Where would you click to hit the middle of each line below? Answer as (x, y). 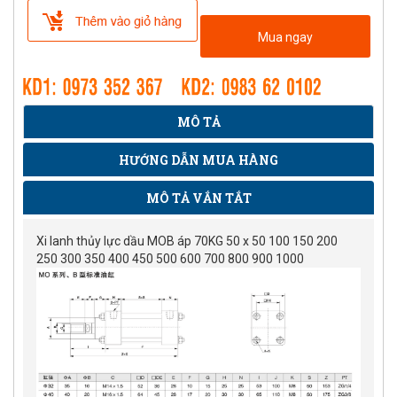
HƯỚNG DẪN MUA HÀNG (198, 160)
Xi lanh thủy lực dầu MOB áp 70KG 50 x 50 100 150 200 (187, 241)
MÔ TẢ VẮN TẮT (198, 198)
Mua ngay (285, 37)
